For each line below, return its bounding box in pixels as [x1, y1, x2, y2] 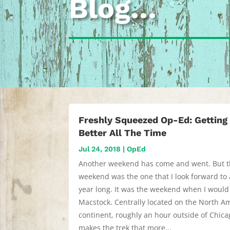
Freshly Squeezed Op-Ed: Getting [79, 114, 228, 125]
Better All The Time [79, 127, 167, 138]
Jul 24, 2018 [79, 144, 121, 153]
